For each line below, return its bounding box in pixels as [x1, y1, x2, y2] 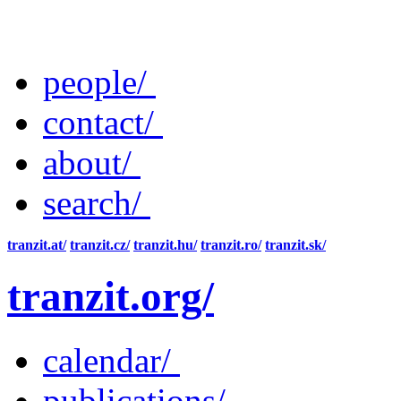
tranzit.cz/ [70, 237, 130, 252]
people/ [43, 63, 156, 101]
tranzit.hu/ [133, 237, 197, 252]
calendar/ [43, 340, 180, 380]
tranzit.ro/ [200, 237, 261, 252]
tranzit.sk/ [265, 237, 326, 252]
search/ [43, 183, 150, 222]
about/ [43, 143, 141, 182]
